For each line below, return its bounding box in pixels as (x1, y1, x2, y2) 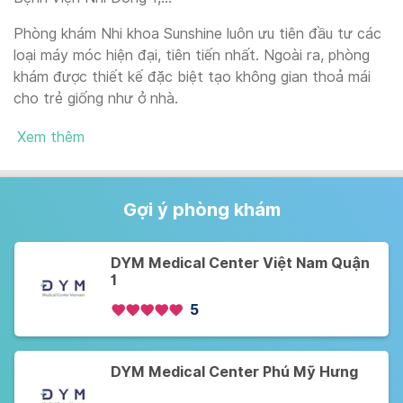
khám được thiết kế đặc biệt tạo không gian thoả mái (13, 68, 371, 85)
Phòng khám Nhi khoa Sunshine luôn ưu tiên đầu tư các (13, 25, 381, 42)
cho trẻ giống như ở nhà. (13, 90, 178, 107)
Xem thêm (17, 129, 85, 146)
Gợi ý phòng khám (122, 199, 281, 220)
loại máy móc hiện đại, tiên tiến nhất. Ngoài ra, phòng (13, 47, 370, 64)
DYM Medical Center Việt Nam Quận (111, 255, 370, 272)
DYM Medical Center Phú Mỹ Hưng (111, 363, 358, 381)
